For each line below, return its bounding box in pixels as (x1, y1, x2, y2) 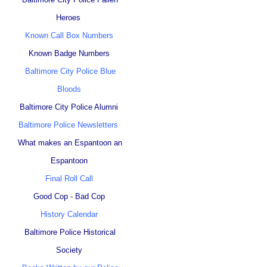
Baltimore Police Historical (24, 227, 116, 237)
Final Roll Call (45, 173, 93, 183)
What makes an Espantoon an (18, 138, 123, 147)
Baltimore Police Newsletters (18, 120, 119, 129)
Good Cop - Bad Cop (33, 191, 105, 201)
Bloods (57, 84, 81, 94)
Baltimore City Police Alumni (20, 102, 119, 111)
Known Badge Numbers (29, 48, 110, 58)
